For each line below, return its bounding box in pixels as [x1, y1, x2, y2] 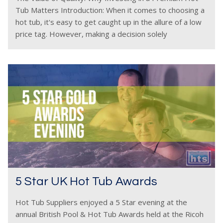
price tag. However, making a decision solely [15, 29, 167, 39]
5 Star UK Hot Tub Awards [15, 175, 157, 188]
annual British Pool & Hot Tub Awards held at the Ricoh [15, 209, 204, 219]
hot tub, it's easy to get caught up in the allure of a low [15, 17, 202, 27]
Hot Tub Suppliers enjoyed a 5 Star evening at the [15, 197, 187, 207]
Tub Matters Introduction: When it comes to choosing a [15, 5, 205, 15]
